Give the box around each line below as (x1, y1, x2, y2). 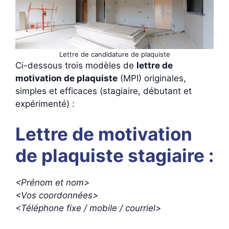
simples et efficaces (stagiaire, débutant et (15, 85, 192, 96)
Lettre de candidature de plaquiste (59, 50, 170, 58)
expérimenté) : (15, 98, 75, 109)
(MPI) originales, (118, 73, 186, 83)
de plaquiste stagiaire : (15, 145, 214, 166)
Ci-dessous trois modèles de (15, 60, 136, 71)
